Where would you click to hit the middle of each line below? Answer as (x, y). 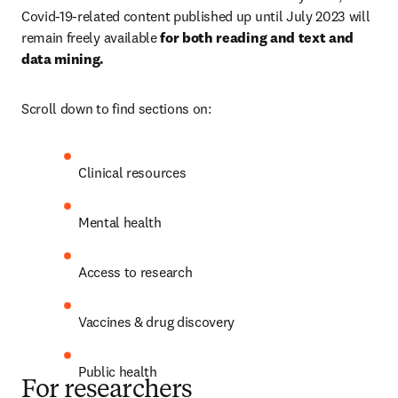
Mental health (122, 222)
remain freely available (91, 37)
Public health (118, 371)
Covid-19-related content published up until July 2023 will (196, 16)
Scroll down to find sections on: (116, 108)
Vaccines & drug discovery (156, 322)
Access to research (135, 272)
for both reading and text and (257, 37)
